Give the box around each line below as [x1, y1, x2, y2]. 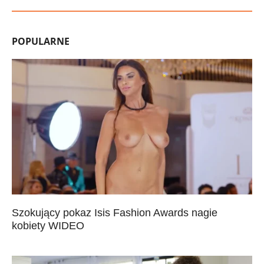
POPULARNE [12, 35, 70, 48]
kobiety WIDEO [12, 219, 84, 232]
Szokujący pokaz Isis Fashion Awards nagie [12, 206, 217, 219]
